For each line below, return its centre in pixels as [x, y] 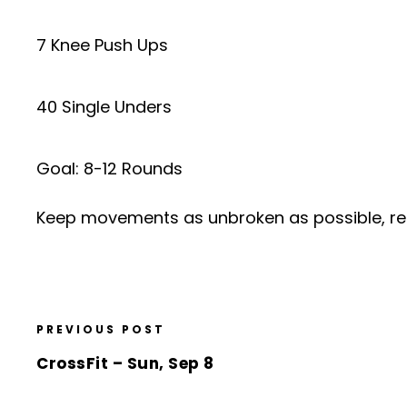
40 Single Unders [104, 106]
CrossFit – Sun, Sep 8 [125, 363]
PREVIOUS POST [101, 329]
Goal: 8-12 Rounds [109, 168]
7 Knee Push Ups [102, 45]
